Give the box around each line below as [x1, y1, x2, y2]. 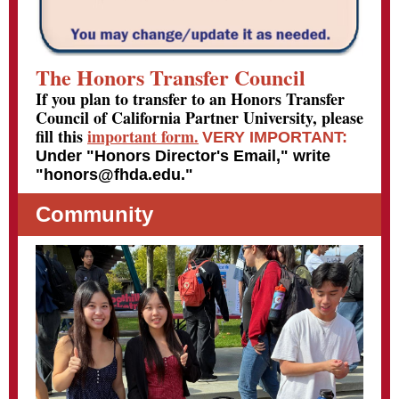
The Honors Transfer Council [36, 61, 305, 93]
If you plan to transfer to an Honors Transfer [36, 87, 345, 110]
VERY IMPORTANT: [202, 128, 347, 146]
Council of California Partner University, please [36, 106, 363, 129]
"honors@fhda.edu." [36, 166, 193, 183]
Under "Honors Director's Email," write [36, 147, 330, 165]
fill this [36, 125, 87, 148]
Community [36, 202, 153, 226]
